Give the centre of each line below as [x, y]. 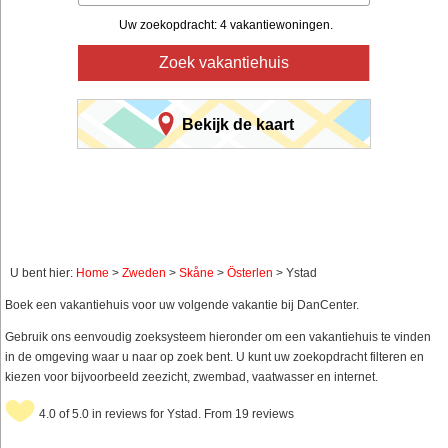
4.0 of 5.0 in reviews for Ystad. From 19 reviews [166, 414]
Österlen [250, 273]
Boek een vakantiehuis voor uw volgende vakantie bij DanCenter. [182, 305]
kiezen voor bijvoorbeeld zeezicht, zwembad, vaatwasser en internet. [191, 377]
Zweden [144, 273]
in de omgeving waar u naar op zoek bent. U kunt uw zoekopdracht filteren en [214, 357]
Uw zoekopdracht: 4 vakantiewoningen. [225, 25]
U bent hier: [43, 273]
